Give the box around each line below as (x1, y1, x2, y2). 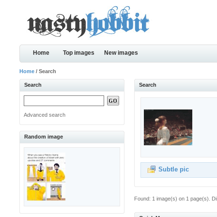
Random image (24, 134, 63, 139)
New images (104, 49, 139, 56)
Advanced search (24, 112, 66, 118)
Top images (63, 49, 95, 56)
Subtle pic (158, 166, 189, 173)
